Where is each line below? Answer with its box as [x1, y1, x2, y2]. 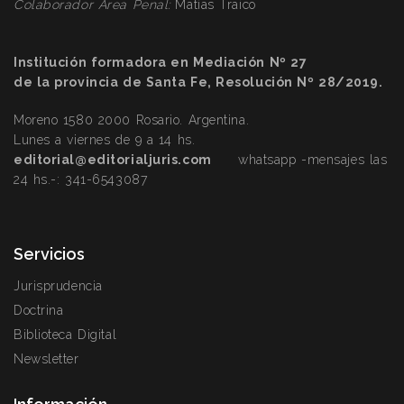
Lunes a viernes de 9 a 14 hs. [14, 133, 196, 147]
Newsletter [14, 352, 79, 366]
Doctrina [14, 303, 64, 317]
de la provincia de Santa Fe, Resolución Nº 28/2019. [14, 75, 383, 89]
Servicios [14, 244, 85, 263]
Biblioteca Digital [14, 327, 117, 342]
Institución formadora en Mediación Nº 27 [14, 55, 308, 69]
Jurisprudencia [14, 279, 103, 293]
